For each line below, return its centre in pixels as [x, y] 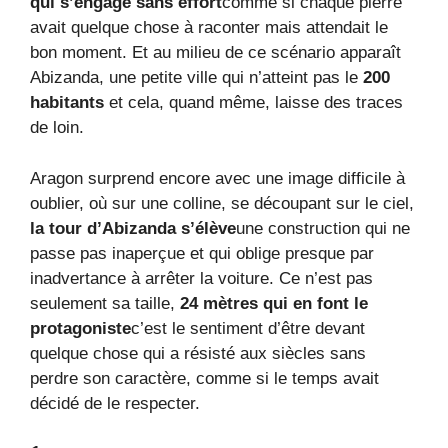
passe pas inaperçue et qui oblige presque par [202, 253]
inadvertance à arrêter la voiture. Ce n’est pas [201, 278]
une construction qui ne [323, 228]
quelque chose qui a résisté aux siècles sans [198, 353]
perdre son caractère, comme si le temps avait [204, 378]
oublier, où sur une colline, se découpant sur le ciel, [222, 203]
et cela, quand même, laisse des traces [256, 103]
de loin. [57, 128]
